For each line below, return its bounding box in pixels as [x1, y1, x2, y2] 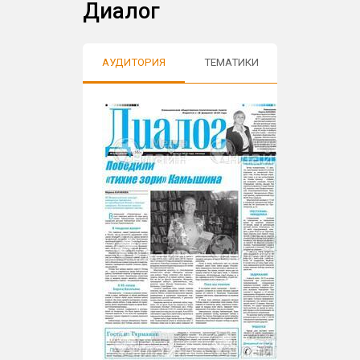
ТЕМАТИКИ [204, 56, 260, 69]
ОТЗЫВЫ [297, 56, 342, 69]
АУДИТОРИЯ [102, 56, 166, 69]
